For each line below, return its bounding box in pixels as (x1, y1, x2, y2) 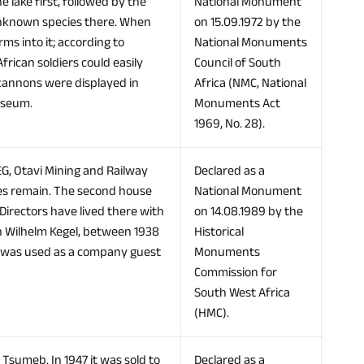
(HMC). (194, 301, 229, 326)
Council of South (194, 50, 281, 76)
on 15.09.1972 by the (194, 10, 301, 35)
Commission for (194, 260, 277, 285)
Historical (194, 219, 244, 245)
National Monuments (194, 30, 307, 55)
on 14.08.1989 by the (194, 199, 303, 224)
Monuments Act (194, 91, 280, 116)
